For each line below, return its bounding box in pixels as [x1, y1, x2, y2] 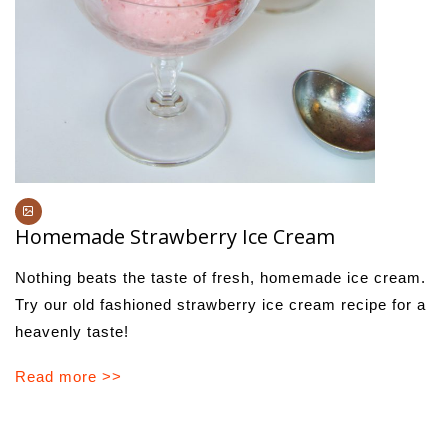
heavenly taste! [15, 322, 129, 340]
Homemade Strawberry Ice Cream [15, 222, 335, 250]
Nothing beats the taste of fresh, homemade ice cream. [15, 268, 426, 286]
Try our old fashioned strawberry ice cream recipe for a [15, 295, 426, 313]
